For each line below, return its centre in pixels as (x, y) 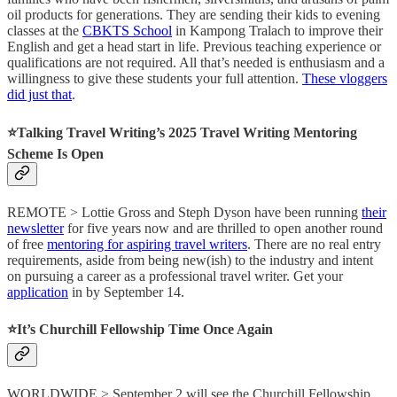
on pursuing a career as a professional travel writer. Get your (175, 276)
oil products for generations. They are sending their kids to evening (194, 15)
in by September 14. (126, 292)
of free (27, 244)
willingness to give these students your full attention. (155, 79)
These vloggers (345, 79)
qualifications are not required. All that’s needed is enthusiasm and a (196, 63)
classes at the (45, 31)
